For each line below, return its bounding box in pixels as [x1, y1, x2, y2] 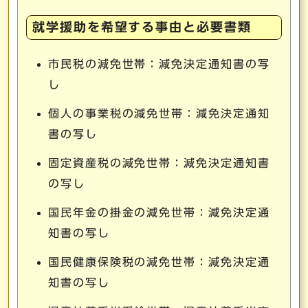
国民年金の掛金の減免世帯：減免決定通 [48, 207, 270, 218]
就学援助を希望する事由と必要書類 [32, 21, 252, 33]
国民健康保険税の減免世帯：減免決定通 [48, 256, 270, 267]
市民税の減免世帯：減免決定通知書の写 [48, 58, 270, 69]
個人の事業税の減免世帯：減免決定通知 [48, 108, 270, 119]
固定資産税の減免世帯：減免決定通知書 [48, 157, 270, 168]
